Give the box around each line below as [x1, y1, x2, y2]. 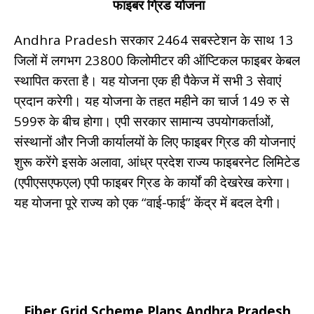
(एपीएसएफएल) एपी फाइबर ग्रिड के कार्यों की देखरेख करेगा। [14, 172, 292, 191]
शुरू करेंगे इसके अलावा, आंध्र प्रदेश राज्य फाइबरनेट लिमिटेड [14, 152, 300, 170]
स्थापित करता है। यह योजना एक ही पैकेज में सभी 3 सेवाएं [14, 71, 281, 89]
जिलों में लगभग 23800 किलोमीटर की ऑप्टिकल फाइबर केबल [14, 50, 300, 69]
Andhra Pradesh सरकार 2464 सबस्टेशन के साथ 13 [14, 30, 294, 48]
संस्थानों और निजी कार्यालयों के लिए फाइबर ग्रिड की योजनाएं [14, 132, 295, 150]
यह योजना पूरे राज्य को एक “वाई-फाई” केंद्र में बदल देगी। [14, 193, 282, 211]
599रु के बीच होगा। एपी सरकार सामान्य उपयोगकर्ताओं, [14, 111, 274, 130]
